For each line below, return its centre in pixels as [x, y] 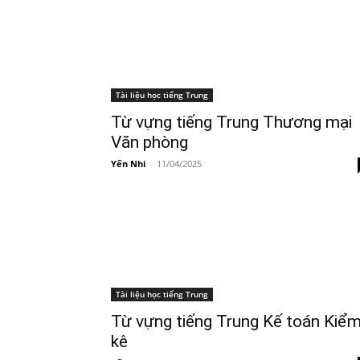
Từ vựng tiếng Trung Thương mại [231, 122]
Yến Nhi [128, 163]
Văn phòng [149, 142]
